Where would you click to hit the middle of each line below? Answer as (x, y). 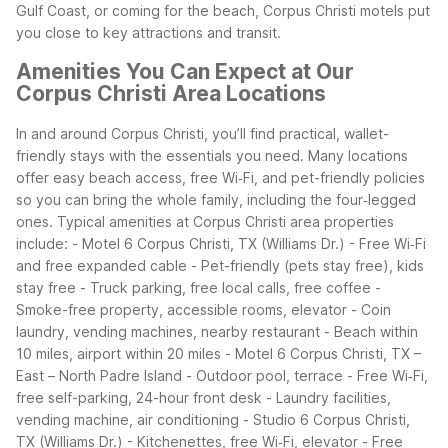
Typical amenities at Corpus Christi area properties (225, 221)
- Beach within (371, 331)
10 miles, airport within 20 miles (118, 353)
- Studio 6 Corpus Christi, (326, 419)
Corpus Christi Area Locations (171, 94)
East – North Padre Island (99, 375)
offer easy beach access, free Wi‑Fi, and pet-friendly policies (220, 177)
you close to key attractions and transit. (148, 32)
